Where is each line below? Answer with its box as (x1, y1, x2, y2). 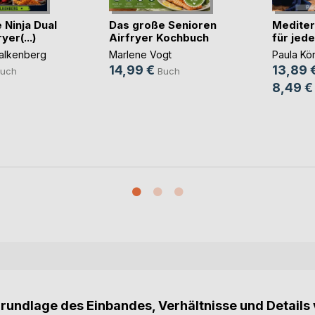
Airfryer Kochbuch (108, 30, 209, 44)
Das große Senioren (108, 18, 217, 32)
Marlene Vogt (108, 48, 172, 60)
